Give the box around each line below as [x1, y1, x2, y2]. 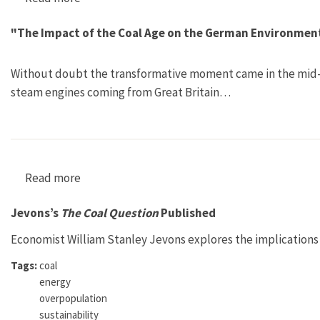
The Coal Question [61, 204, 159, 221]
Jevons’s [11, 204, 61, 221]
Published [159, 204, 216, 221]
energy [39, 274, 71, 289]
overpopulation [39, 291, 107, 305]
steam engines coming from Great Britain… [11, 84, 231, 100]
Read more [25, 169, 81, 186]
